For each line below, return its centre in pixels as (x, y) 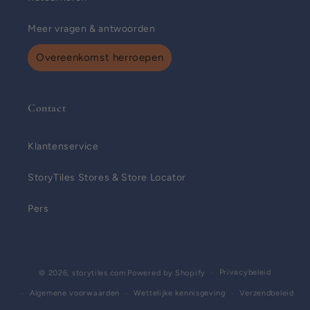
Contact (47, 108)
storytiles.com (99, 273)
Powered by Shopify (166, 273)
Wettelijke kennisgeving (179, 293)
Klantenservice (63, 146)
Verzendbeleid (266, 293)
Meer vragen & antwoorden (92, 29)
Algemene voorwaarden (75, 293)
